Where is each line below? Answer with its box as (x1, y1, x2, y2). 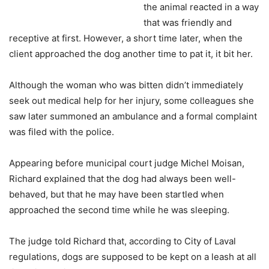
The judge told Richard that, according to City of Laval (9, 235, 236, 247)
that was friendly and (144, 17, 232, 28)
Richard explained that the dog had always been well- (9, 173, 236, 184)
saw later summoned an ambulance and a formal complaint (9, 110, 257, 122)
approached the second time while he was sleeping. (9, 204, 229, 216)
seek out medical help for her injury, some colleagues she (9, 95, 254, 106)
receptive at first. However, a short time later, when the (9, 32, 243, 44)
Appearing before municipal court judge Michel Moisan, (9, 157, 244, 169)
